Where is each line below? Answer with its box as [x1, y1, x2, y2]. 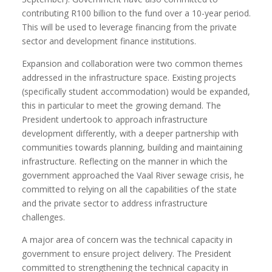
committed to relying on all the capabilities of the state [22, 183, 237, 195]
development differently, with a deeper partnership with [22, 127, 239, 139]
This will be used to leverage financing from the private [22, 21, 237, 33]
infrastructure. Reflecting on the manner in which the [22, 155, 228, 167]
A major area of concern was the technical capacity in [22, 234, 233, 245]
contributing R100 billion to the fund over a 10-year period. [22, 7, 251, 19]
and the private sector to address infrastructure [22, 197, 208, 209]
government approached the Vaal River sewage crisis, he [22, 169, 245, 181]
